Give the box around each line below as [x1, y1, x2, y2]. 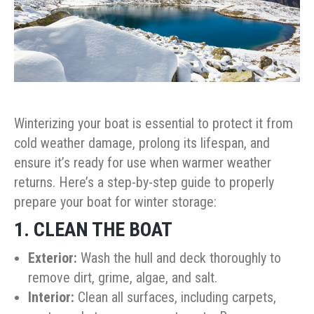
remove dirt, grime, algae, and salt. [28, 269, 217, 287]
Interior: [28, 289, 74, 306]
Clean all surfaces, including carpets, [74, 289, 276, 306]
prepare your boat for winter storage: [14, 193, 217, 211]
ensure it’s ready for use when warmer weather [14, 154, 271, 172]
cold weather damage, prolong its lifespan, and [14, 135, 270, 152]
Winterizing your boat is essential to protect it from [14, 115, 293, 132]
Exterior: [28, 250, 77, 267]
